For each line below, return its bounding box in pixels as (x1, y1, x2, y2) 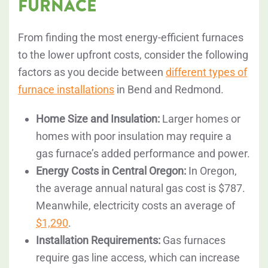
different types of (166, 66, 247, 79)
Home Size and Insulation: (36, 112, 160, 126)
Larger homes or (160, 112, 240, 126)
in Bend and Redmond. (114, 83, 224, 96)
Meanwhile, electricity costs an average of (36, 199, 235, 212)
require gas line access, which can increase (36, 251, 240, 264)
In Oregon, (186, 165, 237, 178)
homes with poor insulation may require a (36, 130, 232, 143)
